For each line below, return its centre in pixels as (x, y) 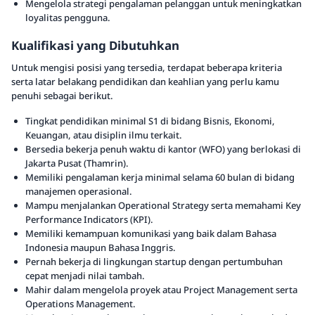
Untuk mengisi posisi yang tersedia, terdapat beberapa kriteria (147, 67)
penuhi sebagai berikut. (62, 96)
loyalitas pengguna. (68, 18)
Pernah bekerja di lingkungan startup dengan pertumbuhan (154, 262)
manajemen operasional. (79, 191)
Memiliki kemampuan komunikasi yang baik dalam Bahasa (151, 233)
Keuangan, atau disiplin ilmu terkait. (104, 135)
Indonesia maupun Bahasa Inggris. (101, 247)
